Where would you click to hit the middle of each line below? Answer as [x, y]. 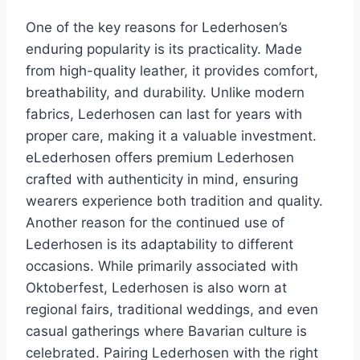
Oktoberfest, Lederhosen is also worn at [156, 288]
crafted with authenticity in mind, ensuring [162, 180]
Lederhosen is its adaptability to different [160, 245]
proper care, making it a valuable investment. [171, 136]
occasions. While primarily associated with [162, 266]
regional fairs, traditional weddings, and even [172, 310]
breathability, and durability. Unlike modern [165, 93]
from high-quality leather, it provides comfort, [172, 71]
